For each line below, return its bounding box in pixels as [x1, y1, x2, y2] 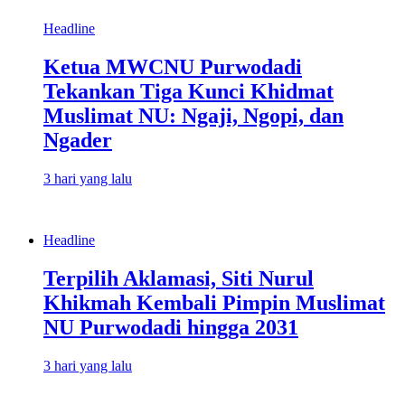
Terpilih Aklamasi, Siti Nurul [43, 266, 314, 290]
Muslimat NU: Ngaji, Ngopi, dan [43, 103, 344, 127]
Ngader [43, 127, 112, 152]
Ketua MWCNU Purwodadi [43, 54, 302, 79]
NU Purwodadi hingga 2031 [43, 315, 298, 339]
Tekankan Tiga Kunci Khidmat [43, 79, 334, 103]
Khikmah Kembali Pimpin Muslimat [43, 290, 385, 315]
